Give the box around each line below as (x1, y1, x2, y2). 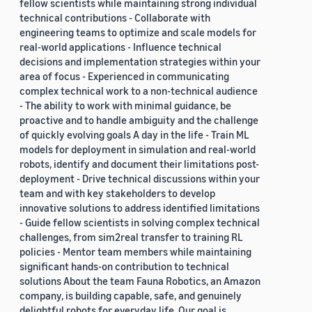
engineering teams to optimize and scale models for (19, 26, 256, 39)
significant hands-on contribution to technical (19, 260, 229, 273)
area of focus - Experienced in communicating (19, 70, 229, 83)
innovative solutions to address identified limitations (19, 201, 260, 214)
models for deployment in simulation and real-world (19, 143, 256, 156)
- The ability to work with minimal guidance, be (19, 99, 231, 112)
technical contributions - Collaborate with (19, 11, 210, 24)
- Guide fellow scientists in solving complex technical (19, 216, 260, 229)
